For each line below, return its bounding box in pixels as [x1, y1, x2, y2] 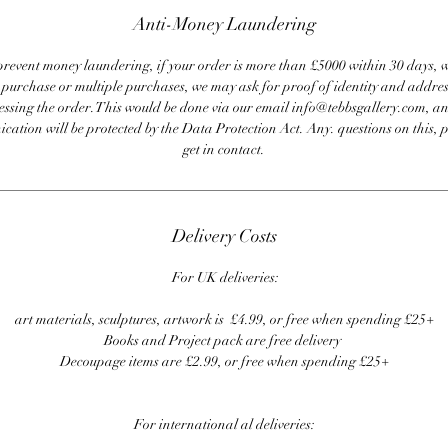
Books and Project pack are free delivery [104, 332, 344, 350]
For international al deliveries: [133, 416, 315, 434]
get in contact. [183, 141, 265, 159]
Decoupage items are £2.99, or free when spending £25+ [59, 353, 389, 371]
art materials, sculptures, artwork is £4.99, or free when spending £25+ [14, 311, 434, 329]
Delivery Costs [171, 225, 277, 248]
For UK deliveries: [169, 269, 279, 287]
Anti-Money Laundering [132, 13, 316, 36]
